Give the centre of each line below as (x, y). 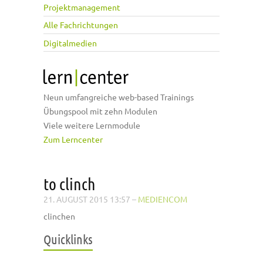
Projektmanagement (82, 7)
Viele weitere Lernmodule (92, 125)
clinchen (59, 216)
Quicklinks (68, 239)
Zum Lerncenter (73, 139)
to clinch (70, 184)
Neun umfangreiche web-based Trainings (119, 97)
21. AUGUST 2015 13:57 (87, 199)
